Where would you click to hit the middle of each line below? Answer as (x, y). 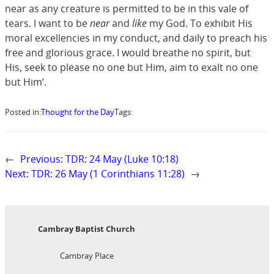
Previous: (42, 159)
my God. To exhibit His (201, 23)
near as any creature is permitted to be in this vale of (127, 8)
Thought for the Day (78, 112)
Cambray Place (87, 256)
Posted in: (23, 112)
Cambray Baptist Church (87, 228)
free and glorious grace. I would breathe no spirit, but (128, 52)
